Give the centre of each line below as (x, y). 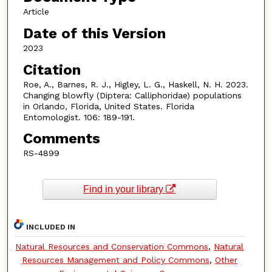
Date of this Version (94, 34)
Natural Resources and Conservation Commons (112, 246)
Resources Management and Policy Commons (115, 260)
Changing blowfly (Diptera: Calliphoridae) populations (132, 95)
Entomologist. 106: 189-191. (79, 117)
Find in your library (125, 189)
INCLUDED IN (51, 227)
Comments (61, 139)
